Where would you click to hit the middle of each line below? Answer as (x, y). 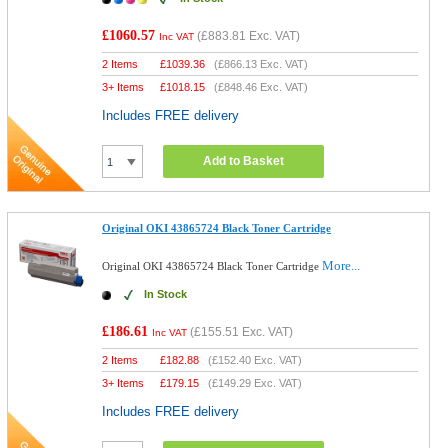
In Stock (166, 294)
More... (341, 265)
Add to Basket (244, 161)
